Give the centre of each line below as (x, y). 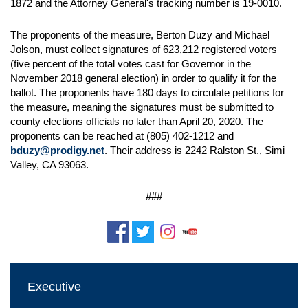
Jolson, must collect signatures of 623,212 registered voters (144, 49)
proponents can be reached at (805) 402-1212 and (122, 136)
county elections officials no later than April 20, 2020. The (137, 121)
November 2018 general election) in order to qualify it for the (143, 78)
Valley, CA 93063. (49, 165)
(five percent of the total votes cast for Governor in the (131, 64)
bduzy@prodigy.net (57, 150)
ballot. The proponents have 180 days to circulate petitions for (147, 92)
